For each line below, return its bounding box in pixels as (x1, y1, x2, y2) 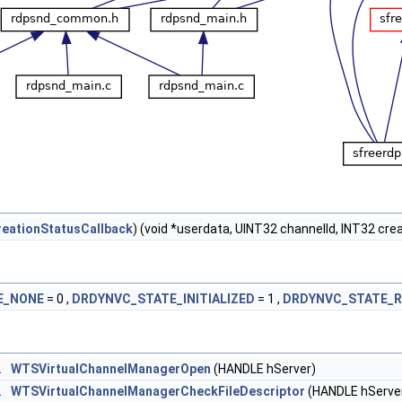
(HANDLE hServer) (211, 362, 316, 376)
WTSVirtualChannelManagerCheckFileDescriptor (11, 384, 305, 398)
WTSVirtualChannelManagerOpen (11, 362, 211, 376)
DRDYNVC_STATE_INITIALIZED (72, 292, 255, 306)
